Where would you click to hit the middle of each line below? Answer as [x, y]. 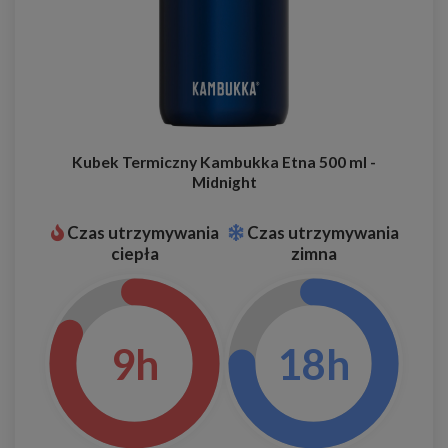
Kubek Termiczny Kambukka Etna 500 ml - [224, 162]
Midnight [224, 182]
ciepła [134, 254]
